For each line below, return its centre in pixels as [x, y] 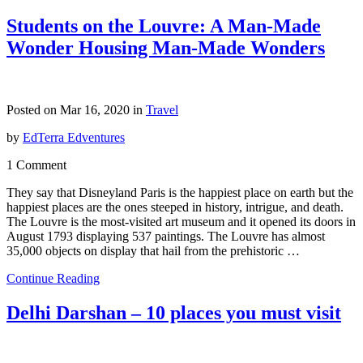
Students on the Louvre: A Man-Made [164, 26]
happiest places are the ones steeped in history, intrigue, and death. [175, 207]
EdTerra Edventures [74, 137]
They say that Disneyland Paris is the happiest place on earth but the [180, 192]
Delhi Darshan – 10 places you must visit [174, 312]
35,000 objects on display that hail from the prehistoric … [153, 250]
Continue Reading [53, 278]
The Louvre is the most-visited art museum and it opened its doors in [181, 221]
